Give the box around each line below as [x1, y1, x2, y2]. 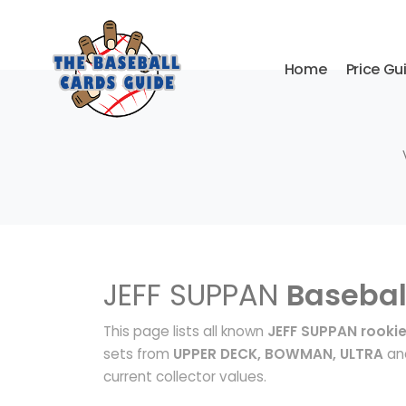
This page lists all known [103, 322, 267, 341]
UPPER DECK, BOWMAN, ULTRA [173, 344, 383, 363]
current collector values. [103, 367, 266, 386]
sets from [103, 344, 173, 363]
